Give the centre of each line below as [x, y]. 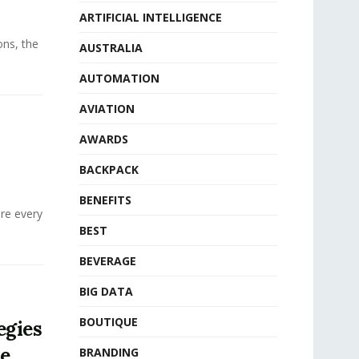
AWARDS [103, 139]
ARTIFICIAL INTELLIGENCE [150, 17]
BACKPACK [109, 169]
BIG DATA [106, 291]
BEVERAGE [107, 261]
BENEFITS [105, 200]
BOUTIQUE [108, 322]
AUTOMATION [119, 78]
